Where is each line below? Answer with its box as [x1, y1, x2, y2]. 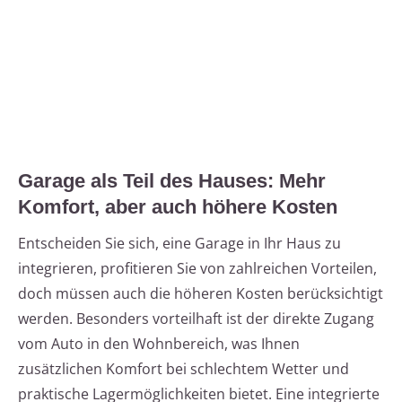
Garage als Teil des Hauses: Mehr [18, 170, 326, 193]
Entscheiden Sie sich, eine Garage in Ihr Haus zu [18, 233, 341, 254]
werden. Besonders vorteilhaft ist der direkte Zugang [18, 309, 374, 329]
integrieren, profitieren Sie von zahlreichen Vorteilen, [18, 258, 377, 279]
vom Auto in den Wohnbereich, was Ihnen [18, 334, 300, 354]
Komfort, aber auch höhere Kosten [18, 196, 337, 219]
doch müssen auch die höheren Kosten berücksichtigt [18, 284, 383, 304]
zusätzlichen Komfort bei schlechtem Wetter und [18, 359, 349, 380]
